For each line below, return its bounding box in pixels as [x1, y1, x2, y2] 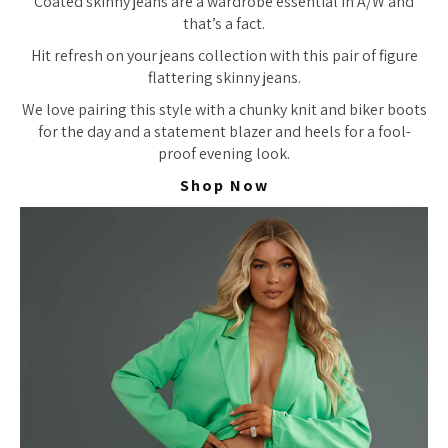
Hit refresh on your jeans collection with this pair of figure [30, 45, 418, 67]
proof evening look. [158, 143, 290, 165]
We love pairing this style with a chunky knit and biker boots [21, 99, 427, 121]
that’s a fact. [183, 13, 265, 35]
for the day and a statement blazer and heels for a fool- [37, 121, 411, 143]
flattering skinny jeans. [147, 67, 301, 89]
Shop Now [179, 175, 269, 197]
